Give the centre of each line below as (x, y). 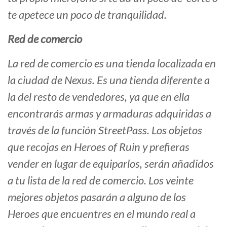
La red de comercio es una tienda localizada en (112, 63)
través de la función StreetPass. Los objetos (105, 130)
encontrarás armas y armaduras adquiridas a (109, 113)
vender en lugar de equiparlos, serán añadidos (111, 164)
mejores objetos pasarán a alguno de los (97, 197)
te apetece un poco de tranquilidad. (87, 15)
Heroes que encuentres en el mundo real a (102, 214)
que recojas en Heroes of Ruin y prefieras (99, 147)
